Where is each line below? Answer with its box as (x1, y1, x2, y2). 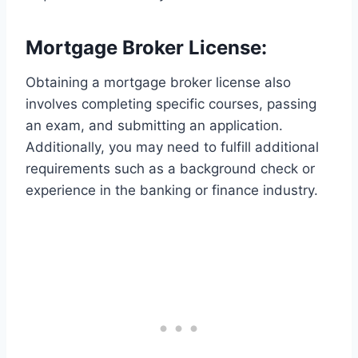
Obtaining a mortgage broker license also (26, 74, 291, 91)
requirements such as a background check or (26, 161, 315, 177)
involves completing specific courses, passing (26, 96, 316, 113)
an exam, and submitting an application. (26, 117, 283, 134)
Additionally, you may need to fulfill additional (26, 139, 319, 156)
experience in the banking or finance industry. (26, 182, 318, 199)
